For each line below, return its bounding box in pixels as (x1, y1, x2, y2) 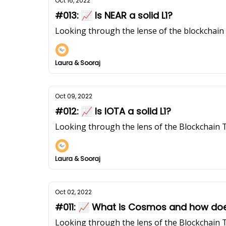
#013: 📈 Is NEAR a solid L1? (55, 9, 173, 22)
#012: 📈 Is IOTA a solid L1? (55, 105, 171, 118)
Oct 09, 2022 (55, 92, 92, 100)
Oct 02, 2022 (55, 188, 92, 196)
